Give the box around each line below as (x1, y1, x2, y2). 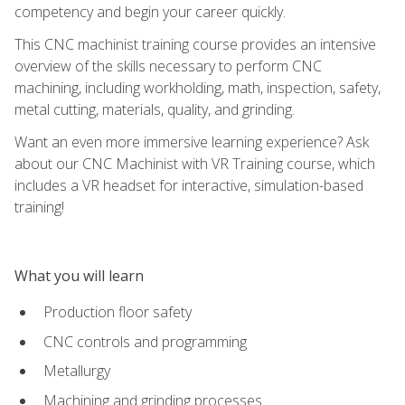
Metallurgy (43, 361, 110, 381)
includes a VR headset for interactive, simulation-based (14, 174, 363, 195)
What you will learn (14, 265, 144, 286)
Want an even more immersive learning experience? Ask (14, 131, 369, 152)
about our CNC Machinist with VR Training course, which (14, 153, 375, 174)
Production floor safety (43, 301, 192, 322)
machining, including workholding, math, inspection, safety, (14, 77, 381, 98)
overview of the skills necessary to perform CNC (14, 55, 322, 76)
